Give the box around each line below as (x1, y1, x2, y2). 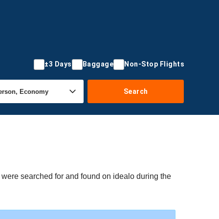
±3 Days (44, 60, 72, 68)
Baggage (82, 60, 113, 68)
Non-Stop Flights (124, 60, 184, 68)
